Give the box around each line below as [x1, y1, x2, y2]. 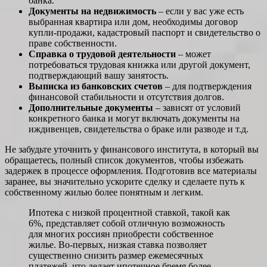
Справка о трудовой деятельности [29, 49, 176, 60]
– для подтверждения [163, 81, 252, 92]
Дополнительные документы [29, 103, 153, 113]
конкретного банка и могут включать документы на [29, 113, 240, 124]
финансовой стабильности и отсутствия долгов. [29, 92, 224, 103]
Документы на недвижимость [29, 6, 156, 17]
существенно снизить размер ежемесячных [29, 250, 203, 261]
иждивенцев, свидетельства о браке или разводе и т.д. [29, 124, 249, 135]
